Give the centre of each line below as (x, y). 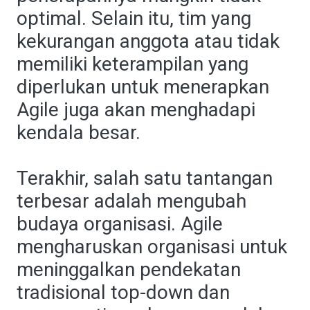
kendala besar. (79, 133)
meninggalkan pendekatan (129, 270)
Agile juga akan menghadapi (136, 110)
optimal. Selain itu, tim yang (134, 18)
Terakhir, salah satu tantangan (145, 178)
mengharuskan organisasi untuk (152, 247)
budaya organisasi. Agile (120, 224)
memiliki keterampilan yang (133, 64)
